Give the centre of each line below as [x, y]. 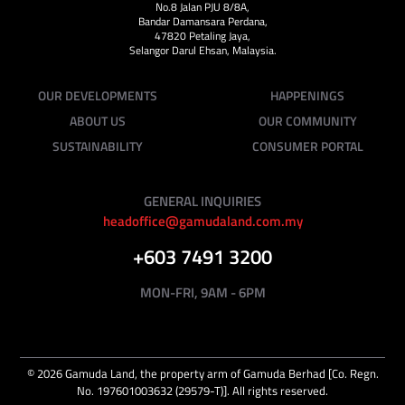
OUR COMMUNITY [307, 120]
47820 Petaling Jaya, [202, 35]
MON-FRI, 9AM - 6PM [202, 292]
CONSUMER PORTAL [307, 146]
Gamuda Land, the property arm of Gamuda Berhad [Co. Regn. [220, 373]
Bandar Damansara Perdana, [202, 21]
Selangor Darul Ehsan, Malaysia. [202, 50]
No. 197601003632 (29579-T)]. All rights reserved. [202, 390]
